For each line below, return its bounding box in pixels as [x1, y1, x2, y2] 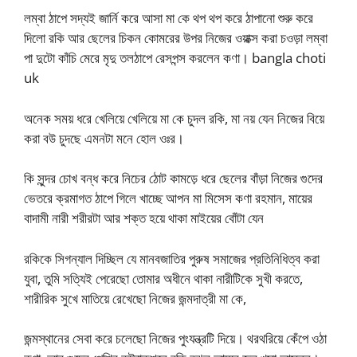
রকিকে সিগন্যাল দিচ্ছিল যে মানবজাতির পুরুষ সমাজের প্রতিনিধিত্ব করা [24, 249, 320, 268]
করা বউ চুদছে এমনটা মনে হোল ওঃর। [24, 128, 184, 147]
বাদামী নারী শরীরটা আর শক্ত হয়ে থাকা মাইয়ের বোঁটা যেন [24, 209, 264, 228]
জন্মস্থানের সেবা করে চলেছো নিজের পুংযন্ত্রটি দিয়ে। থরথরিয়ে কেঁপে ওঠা [24, 329, 327, 348]
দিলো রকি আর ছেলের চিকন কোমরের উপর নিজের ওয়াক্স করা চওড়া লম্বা [24, 29, 328, 48]
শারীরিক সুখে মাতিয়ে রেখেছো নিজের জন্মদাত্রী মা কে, [24, 288, 246, 308]
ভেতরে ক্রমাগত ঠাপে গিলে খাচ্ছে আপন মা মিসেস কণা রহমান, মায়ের [24, 189, 312, 208]
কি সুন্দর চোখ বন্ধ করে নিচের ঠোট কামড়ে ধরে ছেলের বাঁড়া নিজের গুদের [24, 169, 323, 188]
